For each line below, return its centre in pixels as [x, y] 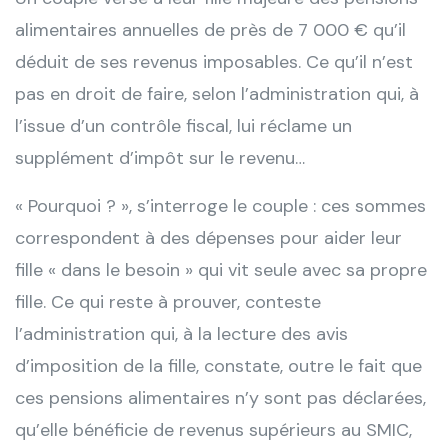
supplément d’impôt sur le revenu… [160, 158]
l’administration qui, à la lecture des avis [181, 334]
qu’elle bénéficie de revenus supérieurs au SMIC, [213, 430]
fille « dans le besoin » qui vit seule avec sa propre [221, 270]
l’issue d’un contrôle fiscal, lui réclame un [183, 126]
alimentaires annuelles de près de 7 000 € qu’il [210, 30]
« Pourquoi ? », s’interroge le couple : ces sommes [220, 206]
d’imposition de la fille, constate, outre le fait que [218, 366]
